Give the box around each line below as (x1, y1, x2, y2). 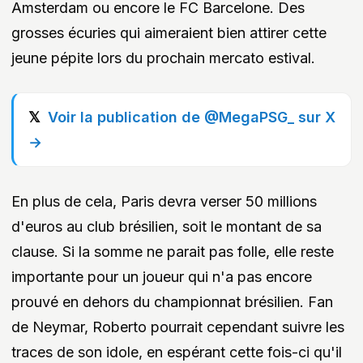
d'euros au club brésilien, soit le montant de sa (11, 217, 322, 235)
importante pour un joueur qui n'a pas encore (11, 267, 312, 285)
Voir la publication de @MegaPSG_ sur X (48, 108, 335, 126)
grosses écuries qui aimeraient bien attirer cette (11, 23, 327, 41)
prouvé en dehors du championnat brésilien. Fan (11, 293, 333, 310)
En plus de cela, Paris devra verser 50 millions (11, 192, 317, 210)
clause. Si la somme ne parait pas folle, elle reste (11, 242, 334, 260)
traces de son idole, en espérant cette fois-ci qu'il (11, 343, 342, 361)
